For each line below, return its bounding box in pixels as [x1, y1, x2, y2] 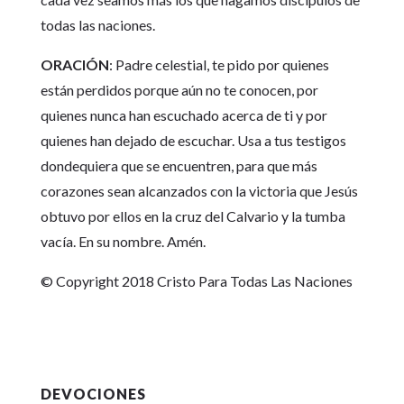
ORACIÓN [40, 56, 109, 74]
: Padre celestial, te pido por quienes [108, 56, 329, 74]
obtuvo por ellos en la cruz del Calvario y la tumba [40, 207, 345, 225]
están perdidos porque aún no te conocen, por [40, 81, 318, 99]
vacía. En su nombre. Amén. [40, 233, 206, 251]
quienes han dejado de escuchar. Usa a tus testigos [40, 132, 346, 150]
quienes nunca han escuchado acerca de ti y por [40, 106, 327, 124]
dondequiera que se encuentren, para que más [40, 157, 317, 175]
